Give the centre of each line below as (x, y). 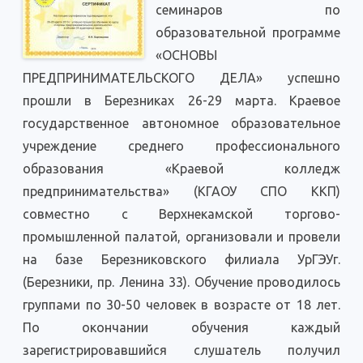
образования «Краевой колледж (181, 169)
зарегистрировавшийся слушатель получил (181, 350)
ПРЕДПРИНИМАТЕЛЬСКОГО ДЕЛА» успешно (181, 78)
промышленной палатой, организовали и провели (181, 237)
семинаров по (248, 10)
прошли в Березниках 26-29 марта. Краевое (181, 101)
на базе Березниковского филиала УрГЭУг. (181, 260)
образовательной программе (248, 33)
